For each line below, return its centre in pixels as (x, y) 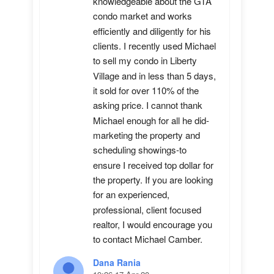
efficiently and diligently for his (152, 31)
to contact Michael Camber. (148, 239)
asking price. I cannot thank (148, 105)
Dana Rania (117, 262)
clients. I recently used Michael (154, 46)
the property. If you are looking (153, 180)
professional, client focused (147, 209)
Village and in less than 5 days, (154, 75)
